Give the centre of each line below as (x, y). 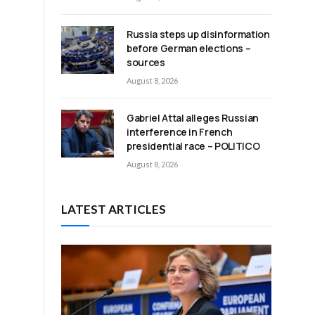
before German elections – (189, 48)
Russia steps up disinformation (198, 34)
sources (146, 62)
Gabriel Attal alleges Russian (193, 117)
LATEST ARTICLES (114, 209)
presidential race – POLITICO (193, 146)
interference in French (180, 131)
